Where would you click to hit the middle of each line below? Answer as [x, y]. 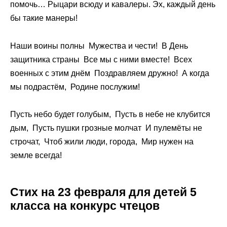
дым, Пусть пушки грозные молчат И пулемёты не [106, 128]
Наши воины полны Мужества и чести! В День [99, 46]
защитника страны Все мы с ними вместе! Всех [101, 59]
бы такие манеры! [44, 18]
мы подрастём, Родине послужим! [76, 87]
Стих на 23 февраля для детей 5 [103, 192]
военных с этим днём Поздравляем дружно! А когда [110, 73]
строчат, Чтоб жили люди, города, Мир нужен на [102, 141]
